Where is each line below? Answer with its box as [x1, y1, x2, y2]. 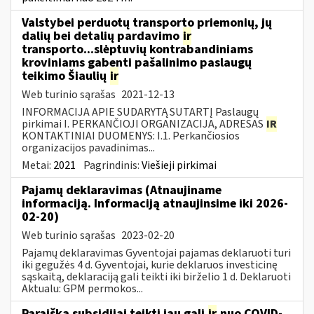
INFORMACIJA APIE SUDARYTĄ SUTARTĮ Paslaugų [22, 104, 259, 120]
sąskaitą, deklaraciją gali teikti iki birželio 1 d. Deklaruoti [22, 268, 291, 285]
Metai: [22, 157, 53, 173]
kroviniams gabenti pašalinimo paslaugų [22, 53, 252, 71]
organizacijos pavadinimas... [22, 139, 155, 156]
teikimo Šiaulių [22, 67, 109, 85]
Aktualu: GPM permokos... [22, 280, 143, 296]
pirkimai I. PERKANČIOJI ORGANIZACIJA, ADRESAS [22, 116, 266, 132]
